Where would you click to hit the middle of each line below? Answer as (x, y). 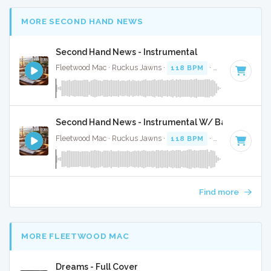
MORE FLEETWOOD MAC (75, 236)
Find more (220, 192)
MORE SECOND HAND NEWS (82, 21)
